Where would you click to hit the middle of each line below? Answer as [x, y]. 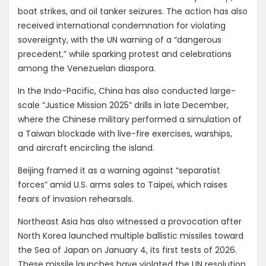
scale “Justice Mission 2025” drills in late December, [123, 105]
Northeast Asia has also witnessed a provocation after [130, 221]
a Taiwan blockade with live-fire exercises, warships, [125, 133]
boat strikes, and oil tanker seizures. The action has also [133, 11]
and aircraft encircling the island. [87, 148]
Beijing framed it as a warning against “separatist [119, 170]
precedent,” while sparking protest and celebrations [125, 54]
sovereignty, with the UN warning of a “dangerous [120, 39]
